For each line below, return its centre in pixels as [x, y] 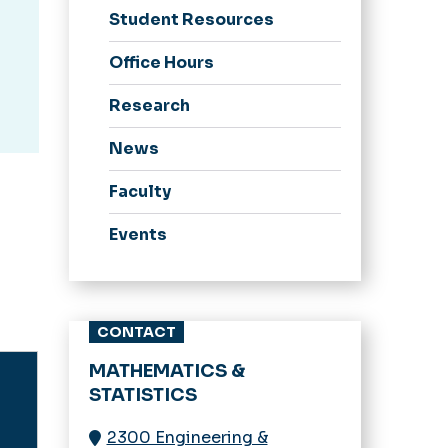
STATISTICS [142, 394]
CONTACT [136, 331]
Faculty [139, 191]
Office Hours [161, 62]
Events [137, 234]
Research [149, 105]
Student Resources [191, 19]
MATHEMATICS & [166, 370]
